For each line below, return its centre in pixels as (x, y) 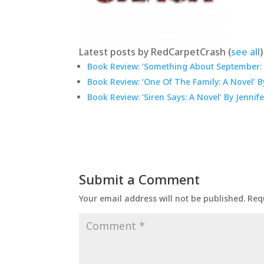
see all (246, 52)
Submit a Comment (140, 179)
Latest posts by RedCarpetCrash (154, 52)
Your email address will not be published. (162, 198)
